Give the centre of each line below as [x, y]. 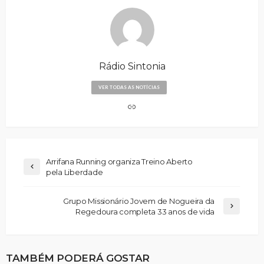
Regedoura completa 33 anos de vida [145, 211]
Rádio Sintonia [132, 66]
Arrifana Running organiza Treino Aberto [119, 161]
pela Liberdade [75, 172]
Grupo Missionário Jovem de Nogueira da [138, 201]
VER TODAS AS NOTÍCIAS [129, 87]
